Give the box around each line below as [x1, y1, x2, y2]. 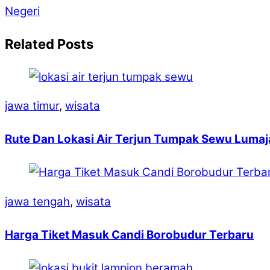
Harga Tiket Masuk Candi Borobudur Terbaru [5, 228, 254, 242]
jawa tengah [5, 195, 70, 209]
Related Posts [5, 36, 93, 52]
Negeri [5, 4, 40, 18]
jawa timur [5, 99, 59, 113]
